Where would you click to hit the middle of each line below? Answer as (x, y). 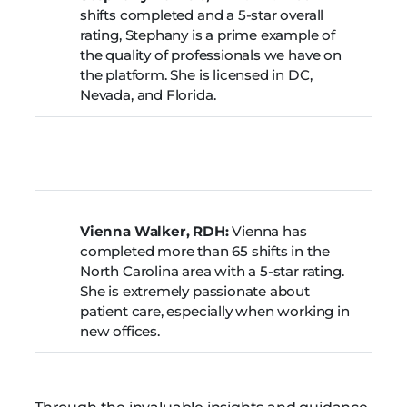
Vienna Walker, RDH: (156, 231)
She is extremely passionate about (195, 291)
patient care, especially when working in (215, 311)
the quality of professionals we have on (211, 55)
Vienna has (269, 231)
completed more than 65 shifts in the (205, 251)
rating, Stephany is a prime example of (208, 35)
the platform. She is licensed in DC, (196, 74)
